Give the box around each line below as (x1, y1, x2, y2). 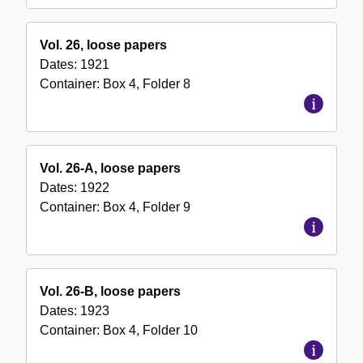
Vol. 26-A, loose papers (40, 161, 181, 176)
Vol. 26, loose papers (40, 38, 167, 53)
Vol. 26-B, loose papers (40, 284, 181, 299)
